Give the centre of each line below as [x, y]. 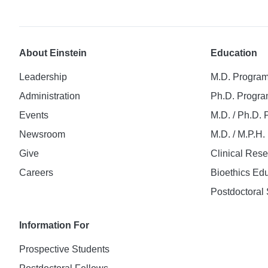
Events [34, 115]
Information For [54, 225]
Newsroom [42, 134]
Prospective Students [64, 249]
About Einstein [53, 53]
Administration [50, 96]
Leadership [43, 77]
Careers [36, 173]
